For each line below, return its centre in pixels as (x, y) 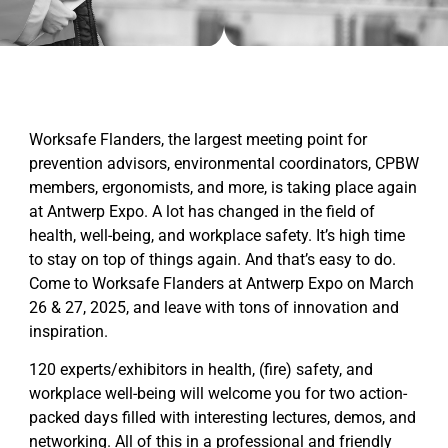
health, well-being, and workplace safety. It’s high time (217, 235)
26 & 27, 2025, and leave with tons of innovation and (214, 307)
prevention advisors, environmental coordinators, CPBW (224, 163)
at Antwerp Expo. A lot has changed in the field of (202, 211)
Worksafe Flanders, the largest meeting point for (198, 139)
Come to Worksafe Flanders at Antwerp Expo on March (221, 283)
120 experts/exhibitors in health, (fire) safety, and (201, 369)
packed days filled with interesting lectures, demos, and (222, 417)
